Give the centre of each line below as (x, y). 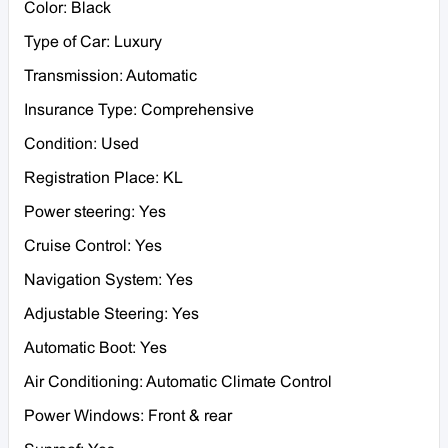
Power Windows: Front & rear (128, 417)
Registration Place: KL (103, 179)
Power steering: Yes (95, 213)
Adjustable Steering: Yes (111, 315)
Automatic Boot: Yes (95, 349)
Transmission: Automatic (110, 77)
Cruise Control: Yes (93, 247)
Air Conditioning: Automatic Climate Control (178, 383)
